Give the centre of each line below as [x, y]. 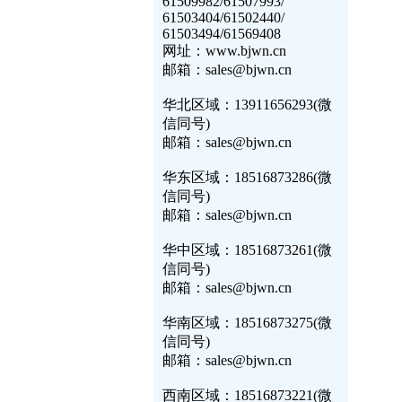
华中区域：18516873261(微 [247, 250]
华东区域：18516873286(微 [247, 177]
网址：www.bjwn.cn [224, 51]
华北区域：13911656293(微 [247, 105]
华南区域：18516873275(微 [247, 323]
